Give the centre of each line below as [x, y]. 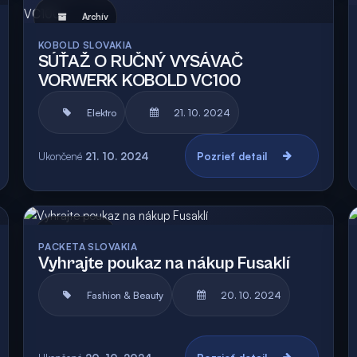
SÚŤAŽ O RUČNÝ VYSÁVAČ [141, 62]
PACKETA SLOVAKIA [88, 247]
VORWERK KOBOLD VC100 [140, 81]
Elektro [101, 112]
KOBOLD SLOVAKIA [85, 45]
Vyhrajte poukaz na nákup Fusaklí [164, 263]
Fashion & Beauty [125, 295]
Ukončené [60, 156]
